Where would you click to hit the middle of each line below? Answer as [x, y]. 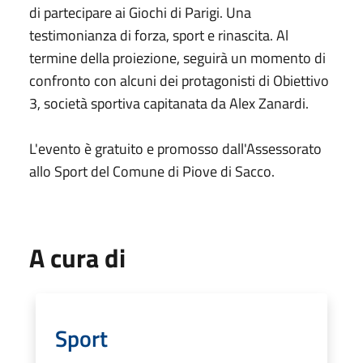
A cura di [77, 257]
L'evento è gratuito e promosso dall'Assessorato [175, 148]
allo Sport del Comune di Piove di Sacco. [152, 171]
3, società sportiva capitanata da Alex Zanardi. [169, 103]
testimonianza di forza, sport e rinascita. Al [159, 35]
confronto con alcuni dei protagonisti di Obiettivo [179, 80]
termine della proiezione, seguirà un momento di [177, 58]
